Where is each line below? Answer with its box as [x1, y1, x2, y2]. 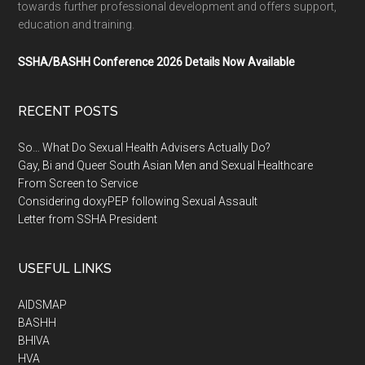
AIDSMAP [18, 298, 68, 311]
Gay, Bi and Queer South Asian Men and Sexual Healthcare [18, 159, 314, 172]
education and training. [18, 18, 135, 31]
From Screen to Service [18, 177, 139, 190]
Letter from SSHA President [18, 213, 158, 226]
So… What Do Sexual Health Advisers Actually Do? [18, 141, 271, 154]
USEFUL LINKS [18, 261, 112, 276]
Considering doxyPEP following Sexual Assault [18, 195, 258, 208]
